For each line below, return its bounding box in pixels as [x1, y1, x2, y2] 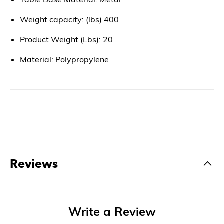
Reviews [10, 156, 58, 171]
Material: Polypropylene [20, 54, 109, 64]
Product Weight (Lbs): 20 [20, 34, 113, 44]
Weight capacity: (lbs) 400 [20, 14, 119, 24]
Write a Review [68, 203, 156, 219]
